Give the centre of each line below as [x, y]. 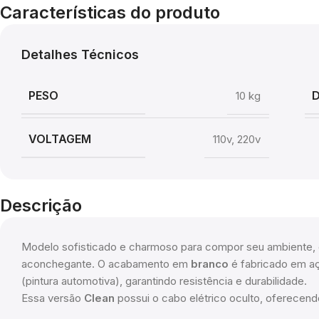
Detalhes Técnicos [80, 55]
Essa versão [53, 298]
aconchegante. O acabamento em [106, 264]
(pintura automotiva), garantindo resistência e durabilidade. [164, 281]
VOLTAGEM [60, 138]
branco [210, 264]
